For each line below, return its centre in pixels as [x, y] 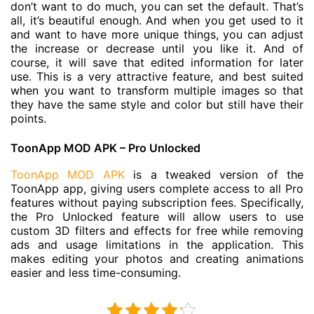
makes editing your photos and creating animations [157, 258]
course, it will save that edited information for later [157, 62]
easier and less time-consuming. [96, 272]
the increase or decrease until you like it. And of [157, 48]
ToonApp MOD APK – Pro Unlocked [105, 148]
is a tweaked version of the [214, 174]
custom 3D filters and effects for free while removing [157, 230]
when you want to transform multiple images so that [157, 90]
